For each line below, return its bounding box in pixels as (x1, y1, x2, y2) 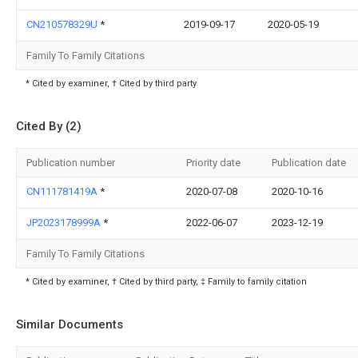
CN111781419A (26, 185, 100, 197)
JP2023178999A (26, 217, 103, 229)
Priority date (186, 157, 241, 169)
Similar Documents (16, 317, 123, 332)
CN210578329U (26, 18, 100, 30)
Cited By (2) (16, 119, 82, 133)
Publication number (26, 157, 115, 169)
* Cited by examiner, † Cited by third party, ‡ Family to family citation (26, 276, 307, 287)
